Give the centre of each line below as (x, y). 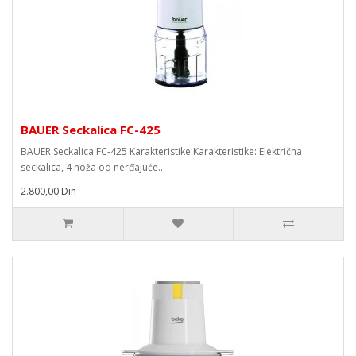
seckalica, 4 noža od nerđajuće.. (92, 167)
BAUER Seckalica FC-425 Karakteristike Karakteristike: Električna (161, 151)
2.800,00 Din (48, 191)
